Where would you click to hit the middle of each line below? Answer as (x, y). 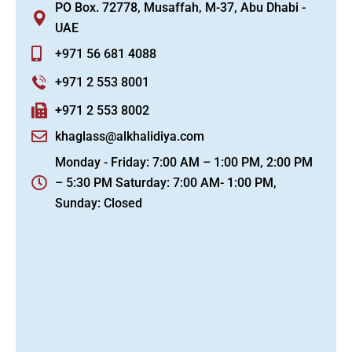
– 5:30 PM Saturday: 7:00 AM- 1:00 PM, (166, 183)
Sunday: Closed (99, 203)
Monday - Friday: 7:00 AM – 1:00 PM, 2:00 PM (184, 162)
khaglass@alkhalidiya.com (130, 136)
